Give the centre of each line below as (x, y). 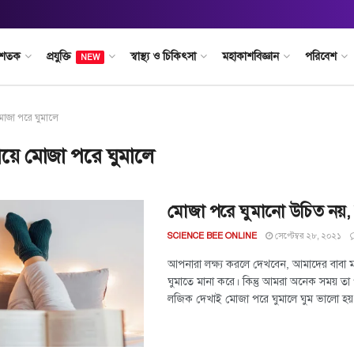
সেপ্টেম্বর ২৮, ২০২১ (307, 236)
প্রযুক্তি (58, 56)
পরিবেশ (320, 56)
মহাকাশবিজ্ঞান (250, 56)
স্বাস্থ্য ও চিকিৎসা (163, 56)
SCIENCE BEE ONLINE (212, 236)
